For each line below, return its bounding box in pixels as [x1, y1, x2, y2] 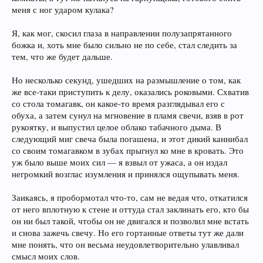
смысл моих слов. [12, 251, 80, 262]
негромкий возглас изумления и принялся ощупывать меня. [12, 168, 240, 180]
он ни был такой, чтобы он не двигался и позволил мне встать [12, 215, 249, 227]
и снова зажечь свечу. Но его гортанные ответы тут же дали [12, 227, 244, 238]
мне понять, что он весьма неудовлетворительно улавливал [12, 239, 239, 250]
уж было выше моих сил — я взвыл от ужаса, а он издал [12, 157, 227, 168]
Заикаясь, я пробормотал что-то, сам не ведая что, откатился [12, 192, 248, 203]
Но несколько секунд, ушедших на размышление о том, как [12, 75, 241, 86]
